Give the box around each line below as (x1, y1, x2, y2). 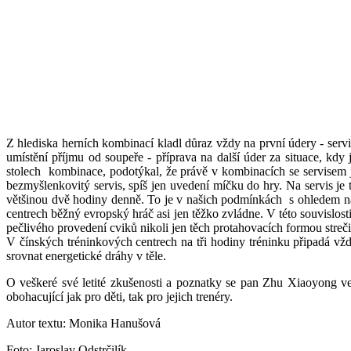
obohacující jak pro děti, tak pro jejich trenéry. (6, 289, 233, 303)
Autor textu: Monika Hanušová (6, 316, 161, 330)
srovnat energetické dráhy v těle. (6, 248, 166, 262)
